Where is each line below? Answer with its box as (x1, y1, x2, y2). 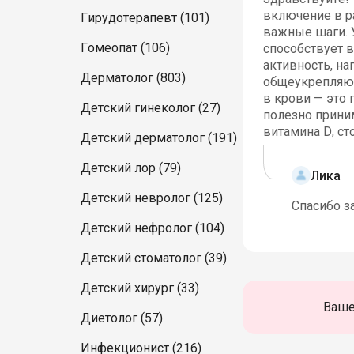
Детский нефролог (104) (81, 220, 224, 235)
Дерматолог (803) (81, 70, 186, 85)
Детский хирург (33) (81, 281, 199, 296)
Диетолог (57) (81, 311, 163, 326)
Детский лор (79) (81, 160, 181, 175)
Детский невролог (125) (81, 190, 223, 205)
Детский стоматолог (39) (81, 250, 227, 265)
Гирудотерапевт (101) (81, 10, 209, 25)
